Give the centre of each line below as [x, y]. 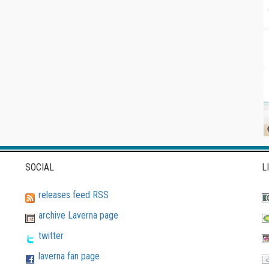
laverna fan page [69, 256]
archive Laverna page [79, 216]
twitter [51, 236]
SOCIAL [40, 168]
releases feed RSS [74, 195]
